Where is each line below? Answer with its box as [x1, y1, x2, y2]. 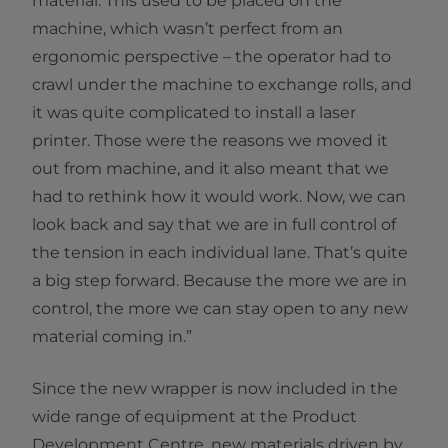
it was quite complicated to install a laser [32, 103, 356, 123]
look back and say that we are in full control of [32, 215, 396, 235]
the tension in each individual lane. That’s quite [32, 243, 408, 263]
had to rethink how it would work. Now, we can [32, 187, 406, 207]
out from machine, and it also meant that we [32, 159, 389, 179]
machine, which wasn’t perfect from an [32, 19, 343, 39]
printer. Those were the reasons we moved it [32, 131, 388, 151]
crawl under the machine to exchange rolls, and [32, 75, 412, 95]
